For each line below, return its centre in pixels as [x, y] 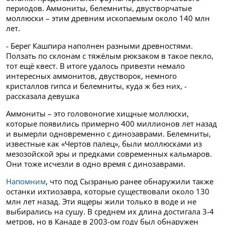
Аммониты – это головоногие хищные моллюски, [97, 114]
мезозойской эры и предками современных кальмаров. [109, 154]
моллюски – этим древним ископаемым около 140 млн [108, 18]
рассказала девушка [43, 96]
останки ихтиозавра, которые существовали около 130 [108, 192]
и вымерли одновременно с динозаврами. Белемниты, [108, 134]
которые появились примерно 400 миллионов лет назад [111, 124]
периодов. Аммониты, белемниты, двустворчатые [99, 8]
